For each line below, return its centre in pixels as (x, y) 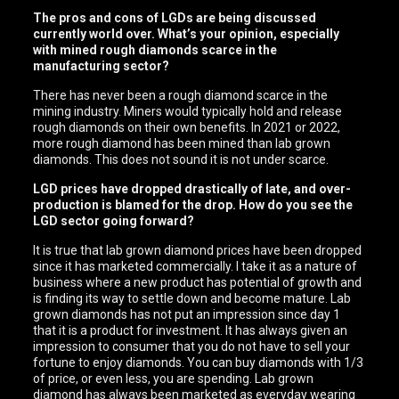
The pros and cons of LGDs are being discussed (175, 18)
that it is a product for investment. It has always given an (191, 330)
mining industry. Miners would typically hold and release (188, 111)
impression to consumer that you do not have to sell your (192, 346)
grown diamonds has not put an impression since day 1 (187, 314)
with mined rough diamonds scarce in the (155, 50)
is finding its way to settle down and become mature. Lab (192, 298)
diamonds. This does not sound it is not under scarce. (181, 159)
